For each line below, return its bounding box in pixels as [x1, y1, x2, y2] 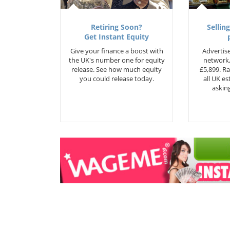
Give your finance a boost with [70, 46, 163, 55]
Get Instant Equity [84, 32, 149, 42]
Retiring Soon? [91, 23, 142, 32]
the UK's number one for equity [68, 55, 165, 65]
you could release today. [79, 74, 154, 83]
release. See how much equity [71, 65, 162, 74]
